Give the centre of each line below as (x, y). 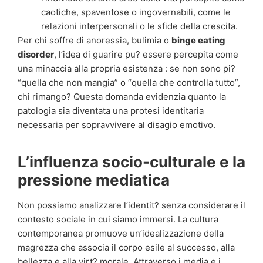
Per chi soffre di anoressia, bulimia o (95, 41)
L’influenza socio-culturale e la (131, 162)
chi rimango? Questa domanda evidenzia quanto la (122, 97)
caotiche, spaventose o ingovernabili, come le (136, 12)
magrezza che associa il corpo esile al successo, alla (126, 248)
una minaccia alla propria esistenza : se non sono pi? (127, 69)
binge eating (198, 41)
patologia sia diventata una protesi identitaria (111, 111)
